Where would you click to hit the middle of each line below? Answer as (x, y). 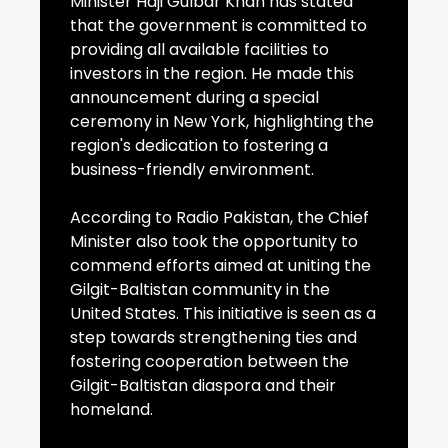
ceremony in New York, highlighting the (222, 122)
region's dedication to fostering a (199, 146)
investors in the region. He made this (212, 74)
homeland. (111, 410)
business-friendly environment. (192, 170)
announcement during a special (194, 98)
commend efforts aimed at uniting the (220, 266)
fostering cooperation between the (209, 362)
